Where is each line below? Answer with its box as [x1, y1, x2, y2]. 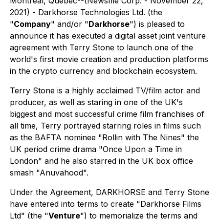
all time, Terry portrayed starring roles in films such [10, 121, 201, 131]
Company [14, 19, 51, 29]
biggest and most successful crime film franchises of [10, 109, 204, 119]
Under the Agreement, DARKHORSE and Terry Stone [10, 187, 209, 197]
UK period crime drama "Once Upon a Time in [10, 144, 182, 154]
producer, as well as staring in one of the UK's [10, 97, 183, 107]
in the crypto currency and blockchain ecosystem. [10, 66, 197, 76]
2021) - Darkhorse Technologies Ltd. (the [10, 7, 162, 17]
